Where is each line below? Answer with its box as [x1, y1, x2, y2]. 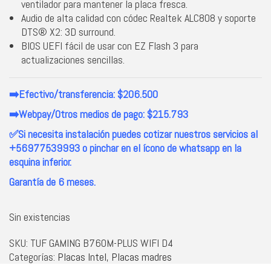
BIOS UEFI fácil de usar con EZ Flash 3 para [21, 38, 198, 53]
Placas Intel [57, 249, 106, 264]
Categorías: [9, 249, 57, 264]
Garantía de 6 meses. [9, 174, 96, 189]
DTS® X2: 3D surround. [21, 24, 116, 39]
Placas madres [111, 249, 172, 264]
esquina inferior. [9, 154, 71, 169]
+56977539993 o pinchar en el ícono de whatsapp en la [9, 140, 241, 155]
